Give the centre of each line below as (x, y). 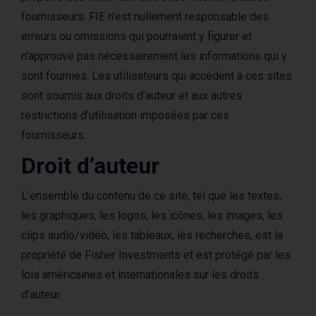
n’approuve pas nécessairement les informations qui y (154, 56)
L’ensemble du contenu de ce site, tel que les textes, (151, 196)
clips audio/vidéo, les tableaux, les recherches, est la (152, 235)
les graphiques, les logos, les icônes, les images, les (152, 215)
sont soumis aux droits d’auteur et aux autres (132, 96)
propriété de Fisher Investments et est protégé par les (156, 255)
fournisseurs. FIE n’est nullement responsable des (145, 17)
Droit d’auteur (90, 166)
